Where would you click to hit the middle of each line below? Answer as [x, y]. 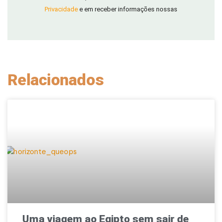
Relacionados [56, 80]
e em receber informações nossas [128, 9]
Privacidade [61, 9]
